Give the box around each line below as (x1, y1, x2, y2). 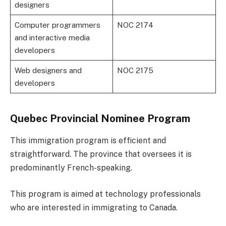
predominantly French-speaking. (10, 163, 132, 173)
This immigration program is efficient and (10, 136, 166, 146)
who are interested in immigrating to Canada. (10, 203, 178, 213)
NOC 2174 (117, 21, 153, 30)
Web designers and (14, 66, 82, 75)
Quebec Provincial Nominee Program (10, 112, 190, 125)
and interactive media (14, 33, 90, 42)
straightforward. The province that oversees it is (10, 149, 192, 159)
